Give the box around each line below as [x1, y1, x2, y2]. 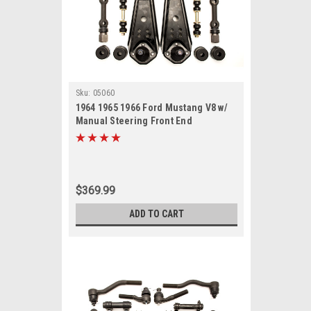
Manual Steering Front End [75, 115, 192, 126]
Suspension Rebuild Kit [75, 128, 178, 140]
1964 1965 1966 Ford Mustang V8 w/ [75, 102, 228, 113]
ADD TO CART [128, 208, 184, 219]
